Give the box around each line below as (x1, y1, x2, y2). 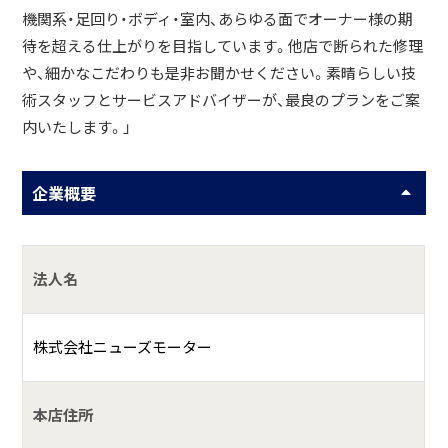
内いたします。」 (22, 116, 132, 138)
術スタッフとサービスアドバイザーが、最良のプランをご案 (22, 89, 421, 111)
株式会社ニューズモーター (33, 336, 213, 358)
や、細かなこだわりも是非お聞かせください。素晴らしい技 (22, 62, 417, 84)
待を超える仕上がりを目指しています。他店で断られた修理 (22, 35, 424, 57)
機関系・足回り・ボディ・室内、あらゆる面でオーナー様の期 (22, 8, 414, 30)
